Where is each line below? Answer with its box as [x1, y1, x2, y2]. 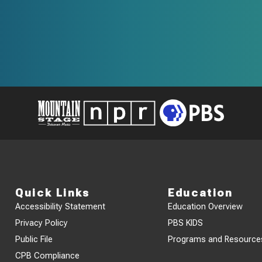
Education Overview [168, 201, 243, 212]
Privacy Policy [15, 218, 68, 228]
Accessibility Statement [15, 201, 106, 212]
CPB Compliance [15, 250, 80, 261]
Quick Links [15, 186, 90, 199]
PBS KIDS [168, 218, 204, 228]
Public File [15, 234, 53, 244]
